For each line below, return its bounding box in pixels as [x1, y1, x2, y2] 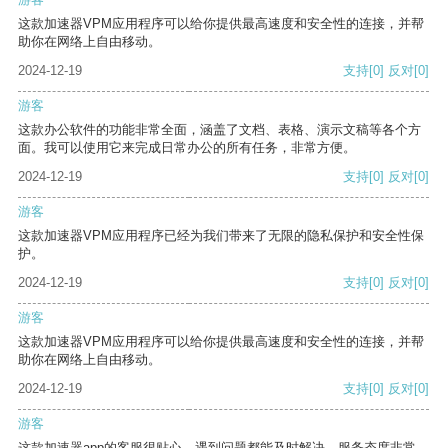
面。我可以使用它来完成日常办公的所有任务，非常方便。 [18, 140, 356, 156]
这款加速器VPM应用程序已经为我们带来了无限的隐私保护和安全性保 [18, 228, 424, 244]
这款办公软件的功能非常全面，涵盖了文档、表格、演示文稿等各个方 [18, 122, 421, 138]
